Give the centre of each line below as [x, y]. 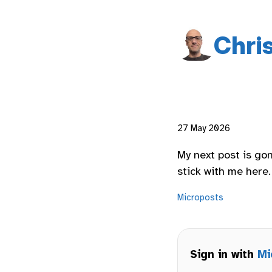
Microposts [200, 198]
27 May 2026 [204, 128]
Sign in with [224, 254]
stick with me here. [224, 171]
